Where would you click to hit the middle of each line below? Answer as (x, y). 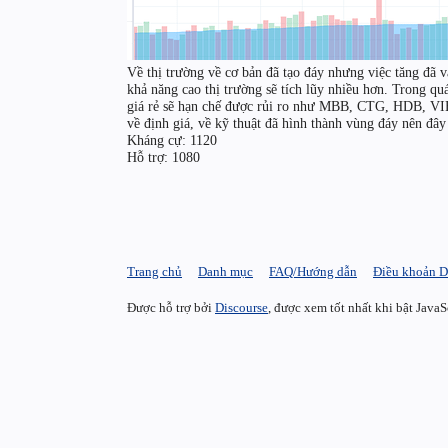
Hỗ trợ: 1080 (163, 157)
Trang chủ (154, 272)
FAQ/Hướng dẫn (313, 272)
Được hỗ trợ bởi (171, 307)
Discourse (241, 307)
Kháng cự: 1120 (172, 140)
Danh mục (225, 272)
